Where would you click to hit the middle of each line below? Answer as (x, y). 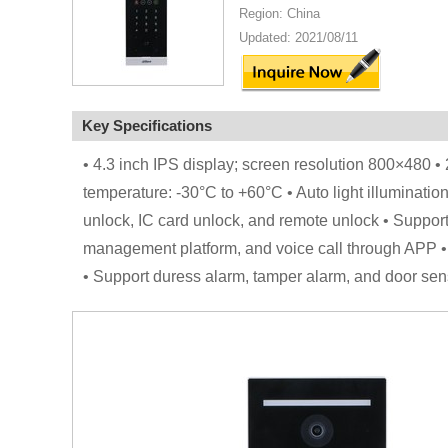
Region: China (279, 13)
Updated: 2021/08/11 (298, 37)
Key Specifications (147, 125)
